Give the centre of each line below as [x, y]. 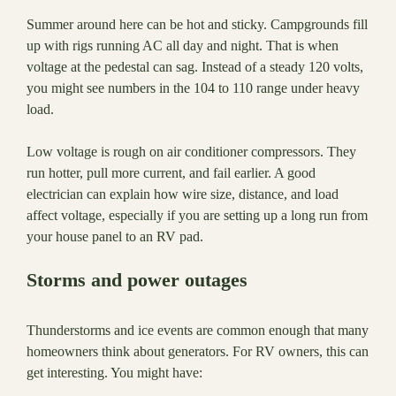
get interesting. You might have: [114, 373]
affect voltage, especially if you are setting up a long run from [197, 216]
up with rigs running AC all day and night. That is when [183, 46]
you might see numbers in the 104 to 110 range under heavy [193, 88]
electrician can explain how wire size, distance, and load [183, 194]
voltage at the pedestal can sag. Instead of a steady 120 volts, [195, 67]
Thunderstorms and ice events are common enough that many [198, 331]
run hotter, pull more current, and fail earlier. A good [171, 173]
